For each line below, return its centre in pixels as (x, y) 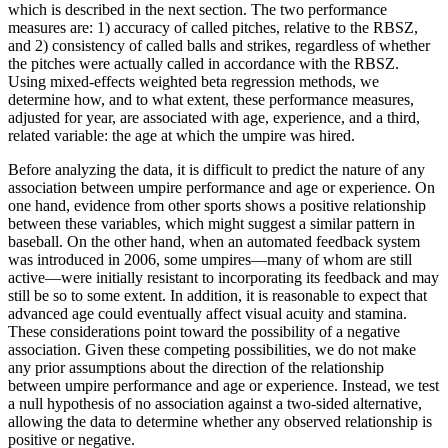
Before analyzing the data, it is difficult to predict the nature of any (216, 169)
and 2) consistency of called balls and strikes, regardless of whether (219, 45)
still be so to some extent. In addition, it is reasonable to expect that (217, 295)
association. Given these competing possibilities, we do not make (212, 349)
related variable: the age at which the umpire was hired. (181, 135)
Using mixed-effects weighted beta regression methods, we (193, 81)
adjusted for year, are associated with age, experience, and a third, (214, 117)
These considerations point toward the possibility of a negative (204, 331)
